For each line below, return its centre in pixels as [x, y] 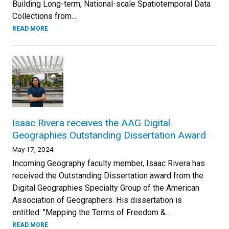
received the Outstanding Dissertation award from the [108, 176]
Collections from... [44, 16]
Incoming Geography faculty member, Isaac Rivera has [109, 163]
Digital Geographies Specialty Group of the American [106, 188]
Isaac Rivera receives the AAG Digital [91, 123]
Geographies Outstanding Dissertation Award [109, 135]
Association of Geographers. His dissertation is [97, 200]
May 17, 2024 [33, 149]
